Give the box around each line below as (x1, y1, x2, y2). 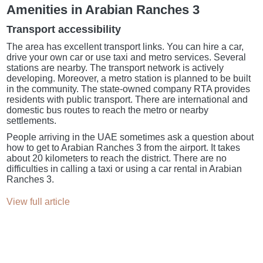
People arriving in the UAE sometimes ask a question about (6, 131, 254, 142)
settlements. (6, 115, 57, 126)
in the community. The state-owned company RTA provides (6, 83, 251, 94)
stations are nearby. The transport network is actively (6, 62, 224, 73)
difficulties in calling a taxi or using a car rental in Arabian (6, 163, 242, 174)
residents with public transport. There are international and (6, 94, 248, 104)
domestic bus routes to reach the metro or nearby (6, 104, 209, 115)
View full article (6, 196, 70, 207)
